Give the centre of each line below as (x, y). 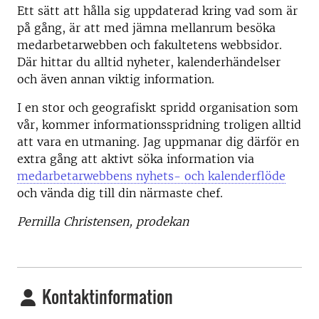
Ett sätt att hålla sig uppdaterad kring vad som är (157, 11)
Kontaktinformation (106, 296)
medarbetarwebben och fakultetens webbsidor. (150, 45)
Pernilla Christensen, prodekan (103, 221)
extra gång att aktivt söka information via (136, 159)
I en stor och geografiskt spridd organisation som (158, 108)
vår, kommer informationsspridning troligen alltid (159, 125)
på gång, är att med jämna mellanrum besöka (146, 28)
